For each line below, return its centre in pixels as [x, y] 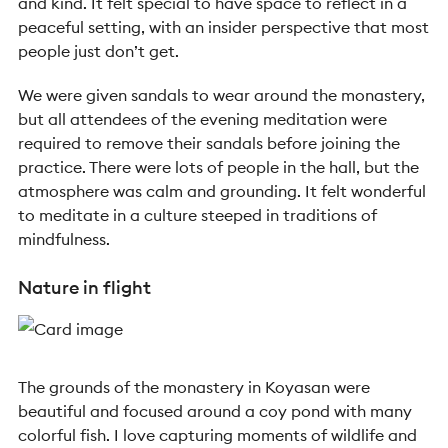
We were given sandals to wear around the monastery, [221, 95]
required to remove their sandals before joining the [209, 143]
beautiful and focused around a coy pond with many [215, 411]
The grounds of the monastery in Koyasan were [194, 387]
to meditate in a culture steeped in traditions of [197, 215]
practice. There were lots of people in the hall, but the [218, 167]
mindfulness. [64, 239]
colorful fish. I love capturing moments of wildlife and [217, 435]
